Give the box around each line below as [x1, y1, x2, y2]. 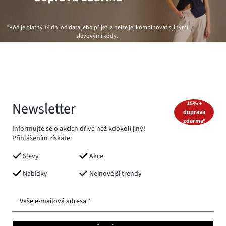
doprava [183, 108, 205, 117]
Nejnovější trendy [89, 168, 142, 179]
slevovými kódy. [76, 32, 119, 41]
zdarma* [183, 117, 205, 126]
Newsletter [12, 99, 76, 120]
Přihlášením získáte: [12, 133, 72, 144]
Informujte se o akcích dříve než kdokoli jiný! [12, 124, 145, 134]
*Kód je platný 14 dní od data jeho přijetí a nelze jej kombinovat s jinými [6, 23, 188, 32]
